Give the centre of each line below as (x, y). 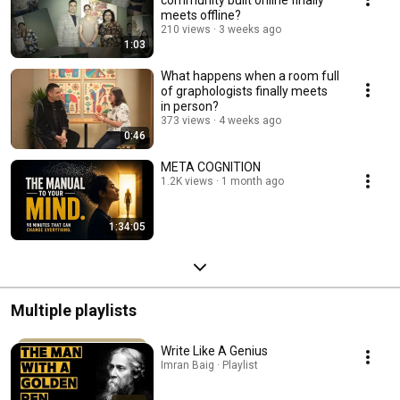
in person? (190, 106)
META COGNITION (211, 167)
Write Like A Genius (214, 350)
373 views (186, 120)
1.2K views (187, 181)
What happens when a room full (250, 75)
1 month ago (253, 181)
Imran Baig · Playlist (209, 365)
